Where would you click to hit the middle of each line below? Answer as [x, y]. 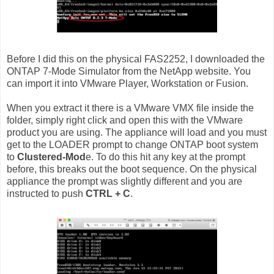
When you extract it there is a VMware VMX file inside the [130, 108]
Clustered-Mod [51, 157]
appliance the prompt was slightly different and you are [124, 181]
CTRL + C [108, 193]
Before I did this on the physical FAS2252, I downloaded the [136, 59]
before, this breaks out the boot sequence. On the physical [132, 169]
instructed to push [46, 193]
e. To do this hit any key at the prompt [165, 157]
